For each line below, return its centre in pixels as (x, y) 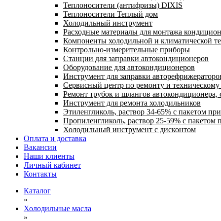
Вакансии (40, 147)
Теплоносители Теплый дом (110, 14)
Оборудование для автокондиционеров (129, 67)
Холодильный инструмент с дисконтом (129, 129)
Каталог (37, 191)
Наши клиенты (49, 156)
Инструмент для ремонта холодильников (132, 103)
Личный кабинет (52, 165)
